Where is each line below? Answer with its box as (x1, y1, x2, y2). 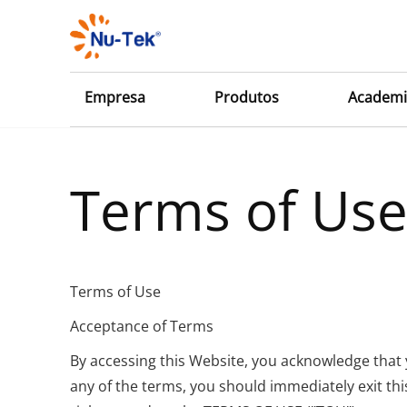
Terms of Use (70, 282, 162, 302)
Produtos (214, 87, 280, 107)
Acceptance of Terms (70, 316, 214, 336)
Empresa (84, 87, 146, 107)
